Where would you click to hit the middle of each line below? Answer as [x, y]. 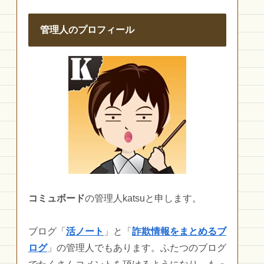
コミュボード [57, 198]
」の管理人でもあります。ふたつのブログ [137, 247]
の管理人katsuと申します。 [143, 198]
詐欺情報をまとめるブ [179, 231]
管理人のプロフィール [87, 29]
